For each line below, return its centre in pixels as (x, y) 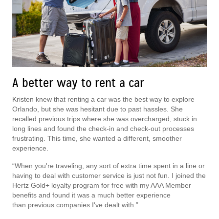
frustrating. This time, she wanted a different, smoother (97, 138)
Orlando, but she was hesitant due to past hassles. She (98, 109)
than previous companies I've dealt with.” (76, 205)
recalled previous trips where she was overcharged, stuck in (105, 119)
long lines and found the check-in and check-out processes (103, 128)
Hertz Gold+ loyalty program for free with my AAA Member (102, 185)
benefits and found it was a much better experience (91, 195)
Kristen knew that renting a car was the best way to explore (103, 99)
